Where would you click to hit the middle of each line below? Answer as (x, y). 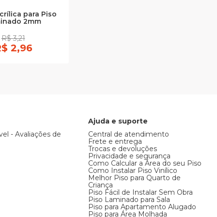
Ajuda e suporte (118, 121)
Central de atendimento (128, 134)
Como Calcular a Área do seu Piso (145, 163)
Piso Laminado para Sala (129, 200)
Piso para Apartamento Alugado (142, 207)
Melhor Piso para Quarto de (134, 178)
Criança (100, 185)
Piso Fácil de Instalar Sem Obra (140, 193)
